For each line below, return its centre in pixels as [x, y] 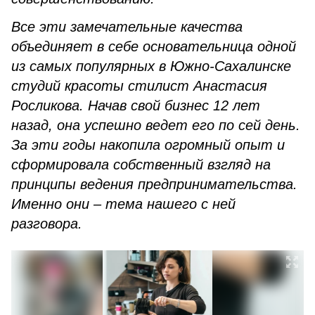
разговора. [47, 224]
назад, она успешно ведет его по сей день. [156, 125]
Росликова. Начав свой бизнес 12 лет [136, 105]
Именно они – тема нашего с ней [123, 204]
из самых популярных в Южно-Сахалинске [151, 66]
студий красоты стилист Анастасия [139, 86]
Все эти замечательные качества [127, 27]
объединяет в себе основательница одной [154, 46]
